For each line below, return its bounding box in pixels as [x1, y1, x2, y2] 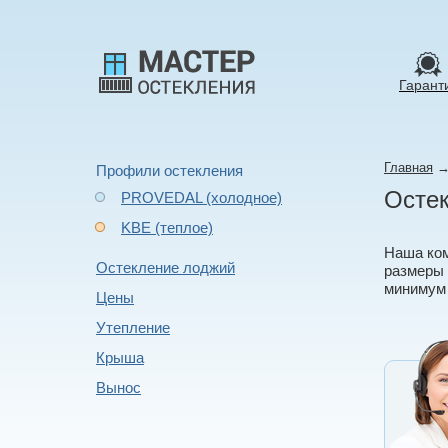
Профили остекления [96, 162, 243, 179]
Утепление [96, 319, 170, 336]
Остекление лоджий [96, 259, 235, 276]
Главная [384, 160, 433, 175]
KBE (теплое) [121, 219, 213, 236]
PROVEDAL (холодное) [121, 189, 282, 206]
